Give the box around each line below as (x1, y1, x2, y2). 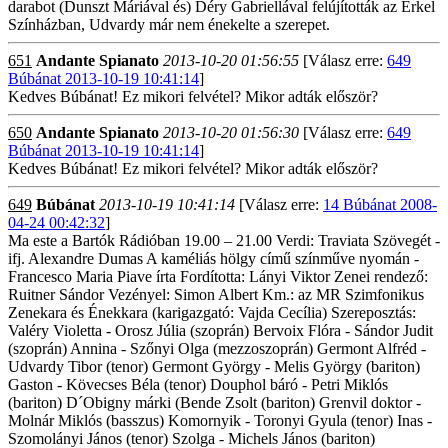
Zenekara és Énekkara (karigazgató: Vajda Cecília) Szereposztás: (8, 304, 416, 321)
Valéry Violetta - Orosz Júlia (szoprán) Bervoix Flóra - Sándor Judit (8, 322, 433, 339)
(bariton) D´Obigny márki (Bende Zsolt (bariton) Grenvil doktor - (8, 394, 421, 411)
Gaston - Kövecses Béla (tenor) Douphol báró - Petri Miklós (8, 376, 388, 393)
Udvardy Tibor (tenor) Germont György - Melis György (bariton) (8, 358, 420, 375)
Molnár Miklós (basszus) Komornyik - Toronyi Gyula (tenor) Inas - (8, 412, 432, 429)
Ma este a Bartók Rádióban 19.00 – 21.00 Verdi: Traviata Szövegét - (8, 232, 440, 249)
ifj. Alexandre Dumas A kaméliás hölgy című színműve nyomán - (8, 250, 419, 267)
